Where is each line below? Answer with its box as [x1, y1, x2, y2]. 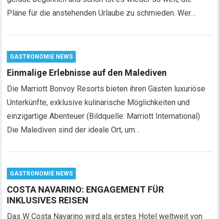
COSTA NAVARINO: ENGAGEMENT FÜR [7, 184, 164, 195]
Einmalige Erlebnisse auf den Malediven [7, 67, 167, 78]
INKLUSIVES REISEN [7, 195, 89, 205]
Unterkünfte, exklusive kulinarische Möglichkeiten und [7, 98, 190, 107]
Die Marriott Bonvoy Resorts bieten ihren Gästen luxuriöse [7, 84, 206, 93]
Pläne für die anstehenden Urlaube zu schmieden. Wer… [7, 8, 196, 18]
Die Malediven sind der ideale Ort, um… [7, 125, 140, 134]
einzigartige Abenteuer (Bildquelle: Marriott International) [7, 111, 200, 121]
